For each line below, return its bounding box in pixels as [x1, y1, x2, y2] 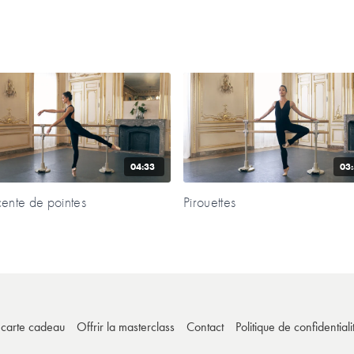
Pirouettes [183, 193, 236, 212]
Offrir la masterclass [77, 318, 175, 336]
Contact [186, 318, 224, 336]
